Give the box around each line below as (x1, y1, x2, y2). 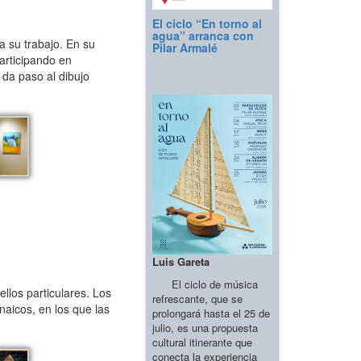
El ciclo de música (152, 276, 258, 292)
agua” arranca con (152, 27, 254, 44)
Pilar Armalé (152, 39, 218, 56)
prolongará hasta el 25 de (152, 305, 270, 321)
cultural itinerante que (152, 334, 252, 350)
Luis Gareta (152, 253, 210, 269)
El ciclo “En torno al (152, 15, 262, 32)
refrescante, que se (152, 290, 243, 306)
